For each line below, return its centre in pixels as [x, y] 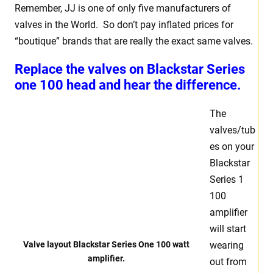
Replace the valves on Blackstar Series [130, 69]
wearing [227, 246]
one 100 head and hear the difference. [128, 85]
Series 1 [227, 180]
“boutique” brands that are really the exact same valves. [134, 41]
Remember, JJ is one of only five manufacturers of [123, 9]
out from [228, 262]
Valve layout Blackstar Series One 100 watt [106, 245]
